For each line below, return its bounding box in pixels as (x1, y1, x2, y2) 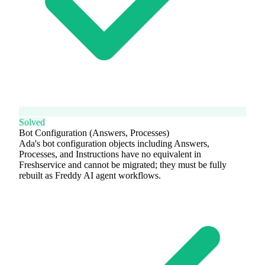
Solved (19, 117, 45, 127)
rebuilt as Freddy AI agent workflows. (19, 170, 161, 180)
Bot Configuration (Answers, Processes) (19, 127, 169, 138)
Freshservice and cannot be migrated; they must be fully (19, 159, 227, 170)
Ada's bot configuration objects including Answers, (19, 138, 209, 148)
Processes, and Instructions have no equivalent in (19, 148, 201, 159)
